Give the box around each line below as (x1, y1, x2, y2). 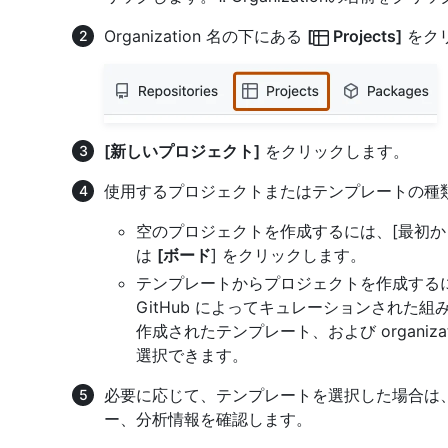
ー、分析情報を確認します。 (104, 409, 312, 430)
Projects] (329, 26, 402, 47)
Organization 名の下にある (104, 26, 307, 47)
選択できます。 (136, 345, 248, 366)
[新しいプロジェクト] (104, 141, 260, 162)
